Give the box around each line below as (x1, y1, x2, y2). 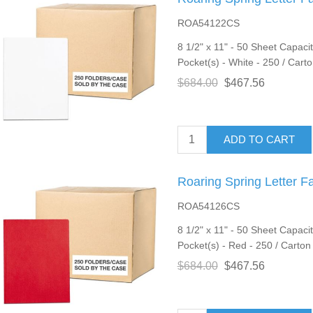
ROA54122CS (177, 17, 240, 29)
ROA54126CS (177, 200, 240, 212)
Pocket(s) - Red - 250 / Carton (177, 239, 311, 251)
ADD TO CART (223, 133, 295, 146)
